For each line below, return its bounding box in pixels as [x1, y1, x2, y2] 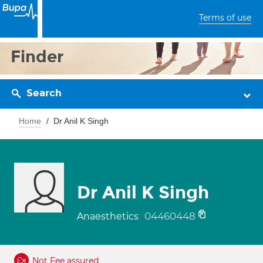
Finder [11, 46, 64, 67]
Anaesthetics [77, 211, 141, 222]
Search [26, 87, 62, 99]
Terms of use [199, 12, 251, 23]
